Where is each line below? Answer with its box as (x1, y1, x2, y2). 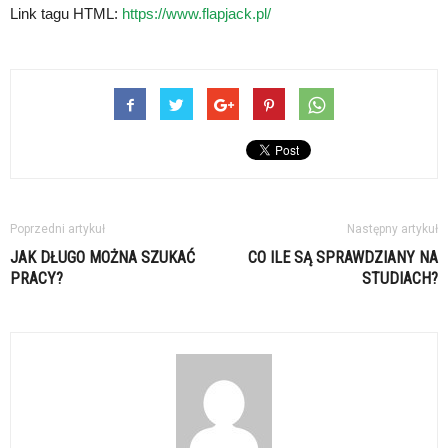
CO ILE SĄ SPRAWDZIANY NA (248, 247, 438, 267)
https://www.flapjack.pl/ (122, 4, 271, 22)
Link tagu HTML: (10, 4, 122, 22)
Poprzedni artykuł (10, 221, 105, 236)
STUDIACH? (362, 268, 438, 288)
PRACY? (10, 268, 63, 288)
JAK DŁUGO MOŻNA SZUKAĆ (10, 247, 195, 267)
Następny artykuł (347, 221, 438, 236)
